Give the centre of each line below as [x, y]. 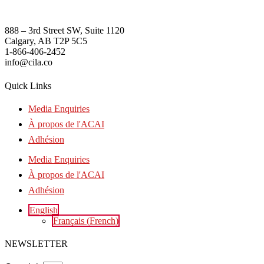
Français [69, 220]
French [103, 220]
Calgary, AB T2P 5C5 [46, 41]
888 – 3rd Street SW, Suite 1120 [65, 31]
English [44, 210]
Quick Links [28, 85]
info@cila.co [29, 62]
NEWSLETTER [36, 244]
